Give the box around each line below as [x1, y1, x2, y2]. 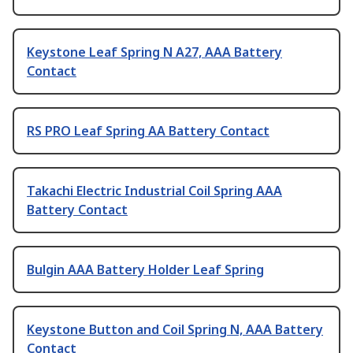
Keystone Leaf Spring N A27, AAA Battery [27, 43, 282, 61]
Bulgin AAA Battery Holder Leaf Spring [27, 260, 264, 278]
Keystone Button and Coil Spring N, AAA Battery [27, 320, 323, 338]
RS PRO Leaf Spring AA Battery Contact [27, 121, 269, 139]
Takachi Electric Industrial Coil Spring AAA [27, 181, 282, 199]
